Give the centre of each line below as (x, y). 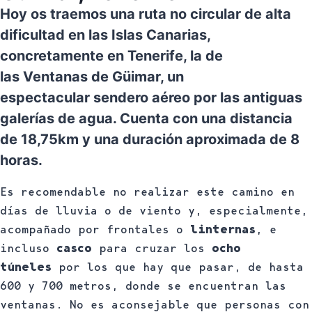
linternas (223, 229)
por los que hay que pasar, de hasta (178, 266)
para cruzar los (152, 248)
